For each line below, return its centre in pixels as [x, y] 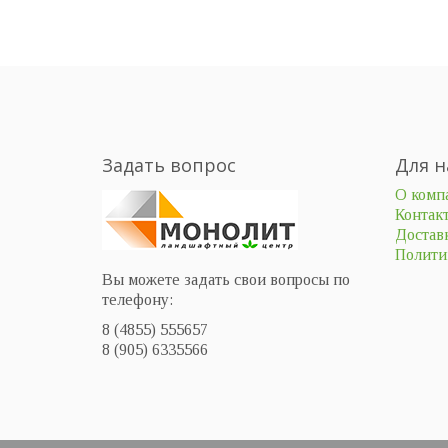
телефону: [137, 300]
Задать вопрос [169, 165]
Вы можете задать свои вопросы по [226, 280]
